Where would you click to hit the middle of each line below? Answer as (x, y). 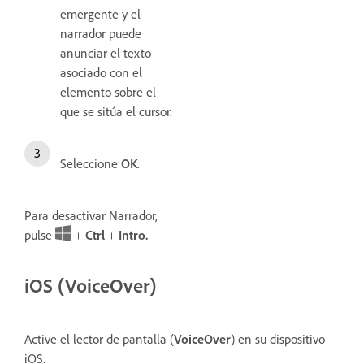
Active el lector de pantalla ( (99, 338)
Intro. (133, 234)
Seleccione (91, 163)
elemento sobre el (108, 91)
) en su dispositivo (278, 338)
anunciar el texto (106, 52)
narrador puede (101, 33)
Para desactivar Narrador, (91, 215)
